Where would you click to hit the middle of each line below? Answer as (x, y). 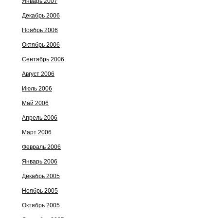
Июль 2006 (37, 89)
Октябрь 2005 (41, 205)
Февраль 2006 (41, 147)
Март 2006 (37, 132)
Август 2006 (38, 74)
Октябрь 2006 (41, 45)
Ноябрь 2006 (40, 30)
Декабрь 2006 (41, 16)
